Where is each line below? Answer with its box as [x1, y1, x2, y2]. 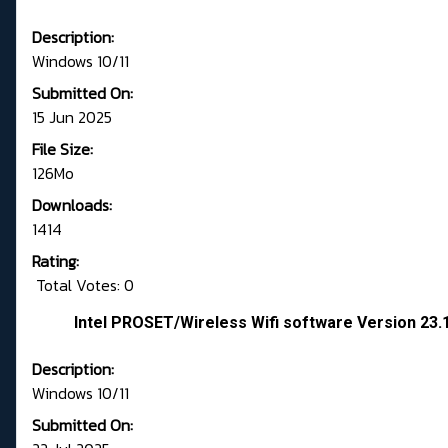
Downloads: [32, 193, 112, 218]
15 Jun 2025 [32, 105, 112, 130]
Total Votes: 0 [32, 273, 134, 298]
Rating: [32, 249, 79, 274]
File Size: [32, 137, 93, 162]
